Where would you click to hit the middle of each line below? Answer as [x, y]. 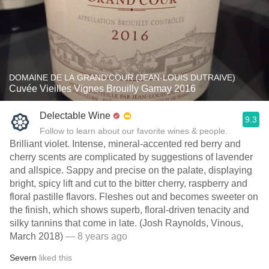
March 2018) [36, 236]
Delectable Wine [75, 116]
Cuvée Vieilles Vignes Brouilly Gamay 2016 [102, 89]
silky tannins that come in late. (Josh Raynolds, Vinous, [126, 223]
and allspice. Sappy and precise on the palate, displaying [131, 170]
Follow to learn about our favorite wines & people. [134, 131]
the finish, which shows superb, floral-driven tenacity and [129, 210]
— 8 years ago [95, 236]
